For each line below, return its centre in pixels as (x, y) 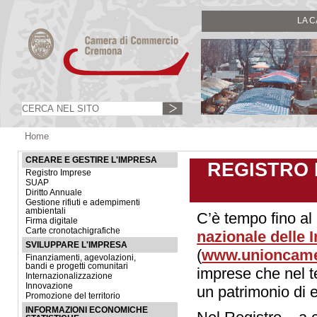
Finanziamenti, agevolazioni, (81, 258)
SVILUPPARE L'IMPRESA (76, 245)
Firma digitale (52, 221)
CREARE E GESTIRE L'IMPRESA (91, 160)
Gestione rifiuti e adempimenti (83, 202)
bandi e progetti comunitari (77, 266)
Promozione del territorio (73, 296)
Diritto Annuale (54, 192)
